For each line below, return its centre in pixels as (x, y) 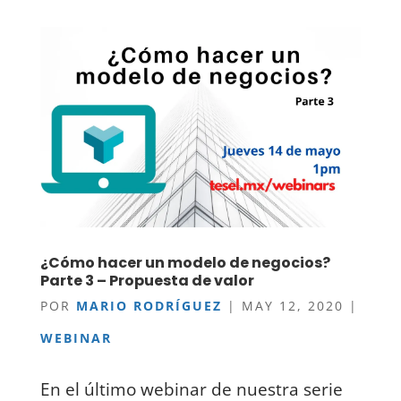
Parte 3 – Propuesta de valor (147, 280)
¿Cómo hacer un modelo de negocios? (185, 262)
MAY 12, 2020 (292, 305)
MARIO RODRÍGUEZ (149, 305)
